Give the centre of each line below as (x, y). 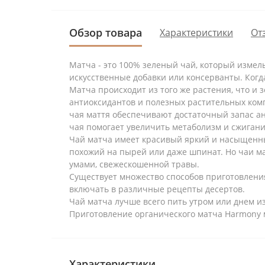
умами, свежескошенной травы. (134, 164)
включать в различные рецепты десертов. (157, 189)
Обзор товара (106, 32)
